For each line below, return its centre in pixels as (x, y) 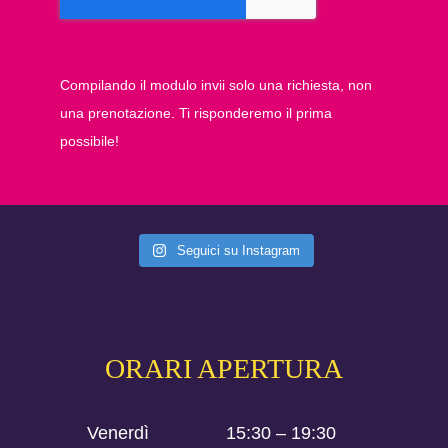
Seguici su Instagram (239, 251)
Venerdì (118, 433)
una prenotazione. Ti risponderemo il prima (195, 113)
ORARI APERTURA (224, 369)
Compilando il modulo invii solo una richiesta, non (215, 85)
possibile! (89, 141)
